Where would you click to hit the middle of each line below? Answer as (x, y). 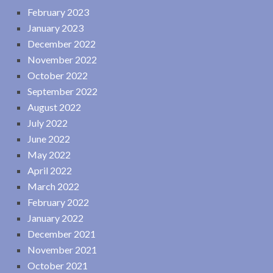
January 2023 (55, 27)
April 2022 (50, 170)
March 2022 (53, 186)
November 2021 (62, 249)
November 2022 (62, 59)
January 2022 (55, 218)
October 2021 (58, 265)
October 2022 (58, 75)
